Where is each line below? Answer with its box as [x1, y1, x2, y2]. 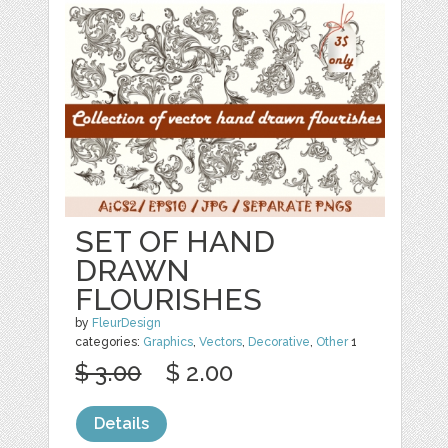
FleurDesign [92, 315, 162, 330]
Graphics [143, 334, 194, 349]
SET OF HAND [75, 223, 276, 259]
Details [94, 413, 150, 433]
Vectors [199, 334, 243, 349]
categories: [75, 334, 144, 349]
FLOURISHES [75, 281, 263, 317]
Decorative [248, 334, 311, 349]
